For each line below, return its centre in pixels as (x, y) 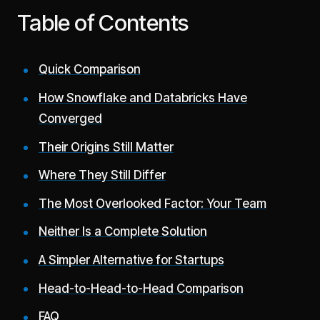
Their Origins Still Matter (106, 147)
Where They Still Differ (102, 175)
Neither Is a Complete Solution (122, 232)
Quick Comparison (89, 70)
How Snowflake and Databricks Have (142, 97)
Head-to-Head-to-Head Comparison (141, 288)
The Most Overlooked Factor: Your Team (152, 203)
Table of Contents (103, 22)
